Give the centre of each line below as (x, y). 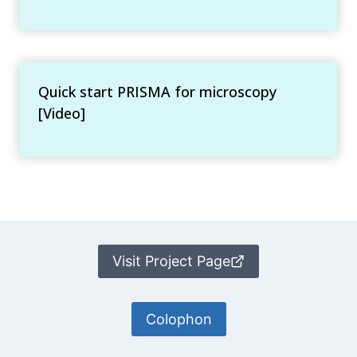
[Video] (62, 113)
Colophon (178, 319)
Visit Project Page (171, 261)
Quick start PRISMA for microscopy (157, 91)
